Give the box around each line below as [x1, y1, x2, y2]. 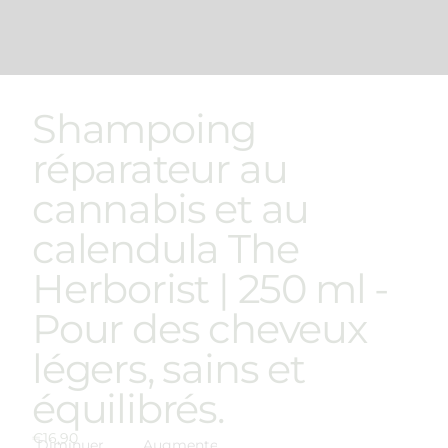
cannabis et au [32, 184, 310, 233]
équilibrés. [32, 384, 224, 433]
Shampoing [32, 104, 257, 153]
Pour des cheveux [32, 304, 367, 353]
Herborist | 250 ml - [32, 264, 388, 313]
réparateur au [32, 144, 288, 193]
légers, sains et [32, 344, 305, 393]
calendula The [32, 224, 299, 273]
